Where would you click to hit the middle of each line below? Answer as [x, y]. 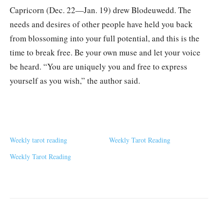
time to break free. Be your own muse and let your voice [105, 53]
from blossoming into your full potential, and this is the [105, 38]
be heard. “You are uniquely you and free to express [99, 67]
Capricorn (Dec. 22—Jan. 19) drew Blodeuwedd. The [100, 10]
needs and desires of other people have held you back [101, 24]
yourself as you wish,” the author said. [75, 81]
